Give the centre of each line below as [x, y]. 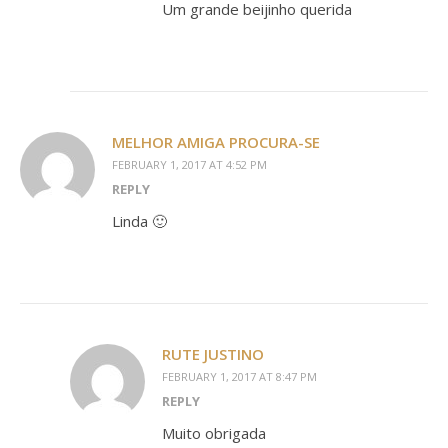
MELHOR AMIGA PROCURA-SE [216, 142]
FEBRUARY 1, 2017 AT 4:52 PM [189, 165]
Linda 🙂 [139, 221]
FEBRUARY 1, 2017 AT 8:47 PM [239, 377]
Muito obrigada [214, 433]
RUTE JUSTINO [213, 354]
